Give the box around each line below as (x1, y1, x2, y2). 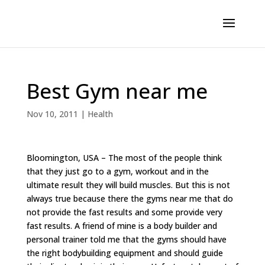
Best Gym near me (26, 77, 208, 105)
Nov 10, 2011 (26, 108, 78, 119)
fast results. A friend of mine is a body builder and (26, 220, 217, 231)
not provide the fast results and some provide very (26, 206, 222, 218)
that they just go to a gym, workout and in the (26, 166, 209, 177)
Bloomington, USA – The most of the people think (26, 152, 222, 163)
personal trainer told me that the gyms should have (26, 234, 227, 245)
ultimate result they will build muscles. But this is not (26, 179, 230, 190)
